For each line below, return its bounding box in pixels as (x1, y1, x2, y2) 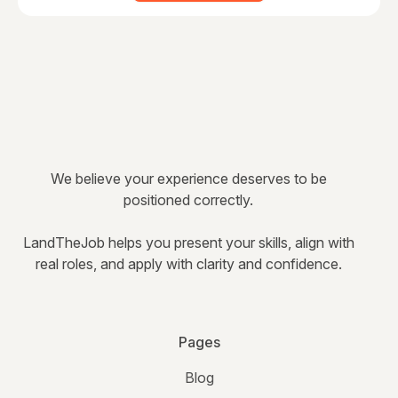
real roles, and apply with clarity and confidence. (35, 255, 342, 274)
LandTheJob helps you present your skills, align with (22, 234, 354, 252)
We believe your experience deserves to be (50, 170, 327, 188)
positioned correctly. (123, 191, 253, 210)
